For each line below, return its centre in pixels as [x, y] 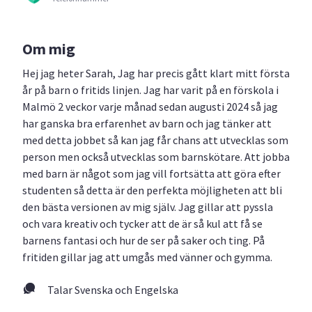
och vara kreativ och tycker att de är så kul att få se [142, 223]
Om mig [49, 49]
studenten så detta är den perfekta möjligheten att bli [152, 190]
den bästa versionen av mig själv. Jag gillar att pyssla [148, 206]
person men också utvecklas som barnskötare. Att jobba [156, 156]
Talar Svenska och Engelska [113, 290]
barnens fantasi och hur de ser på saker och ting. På [143, 240]
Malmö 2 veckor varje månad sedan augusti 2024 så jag [150, 106]
